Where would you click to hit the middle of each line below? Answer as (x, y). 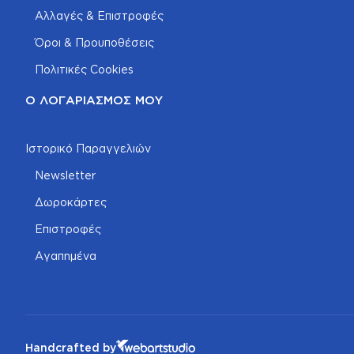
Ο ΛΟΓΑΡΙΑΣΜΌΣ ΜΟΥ (94, 100)
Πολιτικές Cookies (84, 70)
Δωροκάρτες (71, 202)
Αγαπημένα (66, 256)
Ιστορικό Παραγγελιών (88, 149)
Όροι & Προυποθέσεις (94, 43)
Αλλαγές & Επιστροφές (99, 16)
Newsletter (65, 175)
